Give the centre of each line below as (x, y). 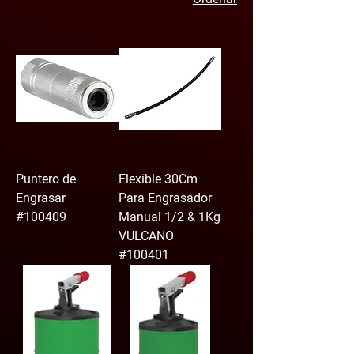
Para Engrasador (165, 198)
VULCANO (146, 236)
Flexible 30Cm (158, 179)
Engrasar (41, 198)
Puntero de (46, 179)
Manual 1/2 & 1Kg (169, 217)
